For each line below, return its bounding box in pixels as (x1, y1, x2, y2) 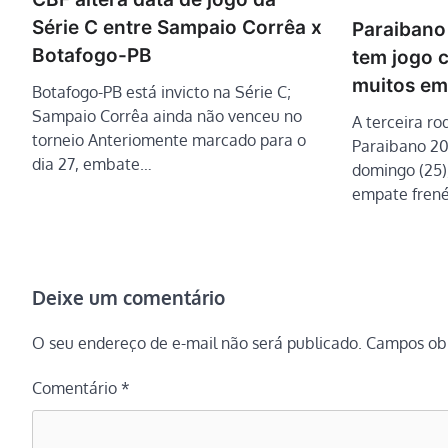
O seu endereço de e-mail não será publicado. (32, 332, 362, 353)
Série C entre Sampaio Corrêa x (32, 16, 322, 40)
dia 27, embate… (32, 154, 152, 175)
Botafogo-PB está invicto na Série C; (32, 82, 291, 103)
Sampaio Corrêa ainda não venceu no (32, 106, 302, 127)
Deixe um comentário (32, 284, 225, 309)
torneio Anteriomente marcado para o (32, 130, 306, 151)
